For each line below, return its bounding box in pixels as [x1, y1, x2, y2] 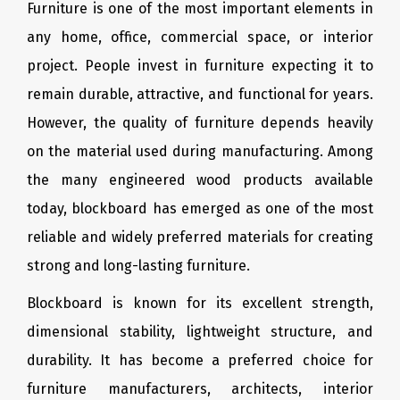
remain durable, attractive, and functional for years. [27, 86, 373, 103]
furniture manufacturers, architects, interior [27, 380, 373, 397]
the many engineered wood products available [27, 171, 373, 188]
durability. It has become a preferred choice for [27, 352, 373, 369]
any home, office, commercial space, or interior [27, 29, 373, 46]
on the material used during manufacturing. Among [27, 143, 373, 160]
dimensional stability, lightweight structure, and [27, 323, 373, 340]
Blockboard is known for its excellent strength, [27, 295, 373, 312]
